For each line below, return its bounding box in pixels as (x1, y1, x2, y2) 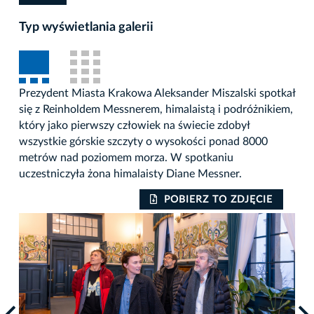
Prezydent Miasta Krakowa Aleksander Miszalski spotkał (19, 88, 295, 100)
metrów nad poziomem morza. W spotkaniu (19, 152, 233, 164)
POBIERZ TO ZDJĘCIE (164, 195, 273, 205)
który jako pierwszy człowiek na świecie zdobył (19, 120, 250, 132)
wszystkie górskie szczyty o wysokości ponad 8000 (19, 136, 268, 148)
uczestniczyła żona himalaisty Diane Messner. (19, 168, 242, 180)
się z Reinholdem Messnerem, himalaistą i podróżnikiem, (19, 104, 293, 116)
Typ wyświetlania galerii (19, 21, 153, 34)
